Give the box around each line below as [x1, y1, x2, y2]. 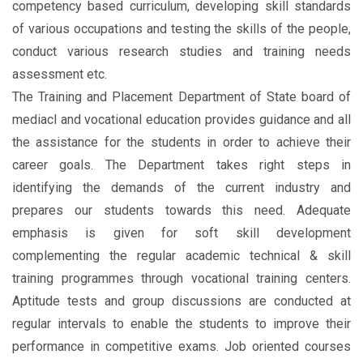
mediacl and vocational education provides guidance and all [12, 112, 351, 128]
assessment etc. [12, 66, 107, 83]
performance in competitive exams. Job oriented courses [12, 339, 351, 355]
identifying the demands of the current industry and [12, 180, 351, 196]
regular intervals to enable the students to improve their [12, 316, 351, 332]
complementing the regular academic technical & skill [12, 248, 351, 264]
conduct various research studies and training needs [12, 44, 351, 60]
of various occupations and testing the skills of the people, [12, 21, 351, 37]
